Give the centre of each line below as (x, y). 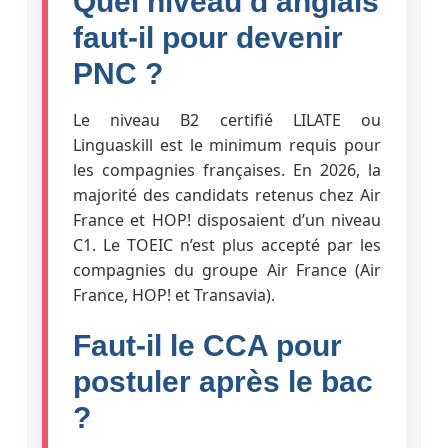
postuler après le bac (222, 381)
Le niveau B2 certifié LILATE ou (227, 119)
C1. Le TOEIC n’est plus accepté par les (227, 244)
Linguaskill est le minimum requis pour (227, 144)
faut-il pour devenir (207, 37)
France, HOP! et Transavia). (173, 294)
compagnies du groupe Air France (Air (227, 269)
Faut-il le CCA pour (207, 345)
